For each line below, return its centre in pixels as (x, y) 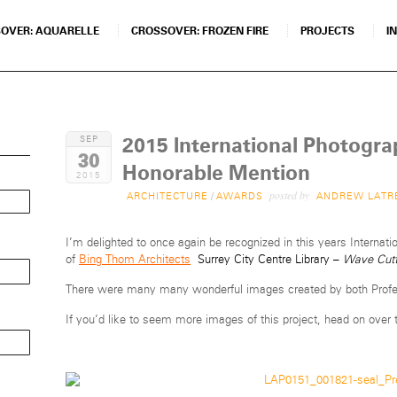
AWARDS (240, 196)
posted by (289, 195)
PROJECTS (327, 31)
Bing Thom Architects (135, 260)
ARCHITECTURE (167, 196)
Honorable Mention (216, 173)
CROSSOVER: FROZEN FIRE (200, 31)
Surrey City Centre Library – (270, 260)
